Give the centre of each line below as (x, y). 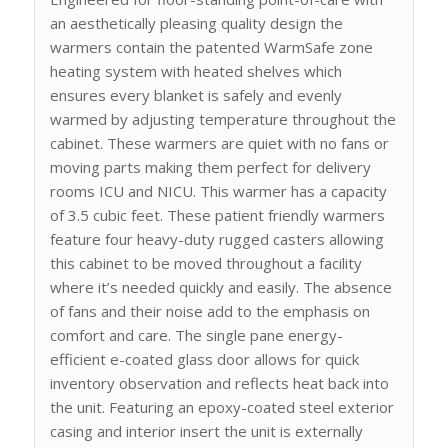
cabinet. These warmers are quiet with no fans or (219, 143)
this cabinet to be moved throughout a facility (205, 263)
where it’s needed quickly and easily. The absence (220, 287)
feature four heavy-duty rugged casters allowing (216, 239)
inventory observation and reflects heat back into (219, 383)
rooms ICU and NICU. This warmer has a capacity (218, 191)
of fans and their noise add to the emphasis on (209, 311)
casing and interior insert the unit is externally (206, 431)
